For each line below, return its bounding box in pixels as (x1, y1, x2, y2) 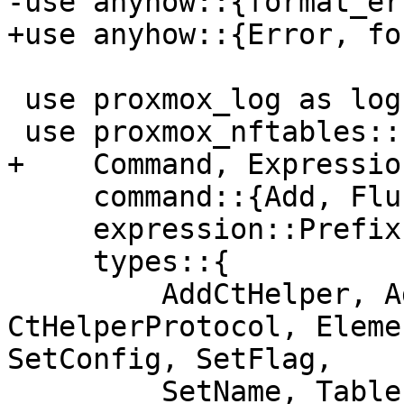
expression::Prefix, (7, 213, 93, 246)
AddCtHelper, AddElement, (7, 278, 161, 311)
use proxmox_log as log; (7, 83, 24, 116)
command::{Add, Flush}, (7, 180, 93, 214)
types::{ (7, 245, 93, 279)
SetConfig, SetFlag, (7, 343, 333, 376)
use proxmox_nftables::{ (7, 115, 24, 149)
